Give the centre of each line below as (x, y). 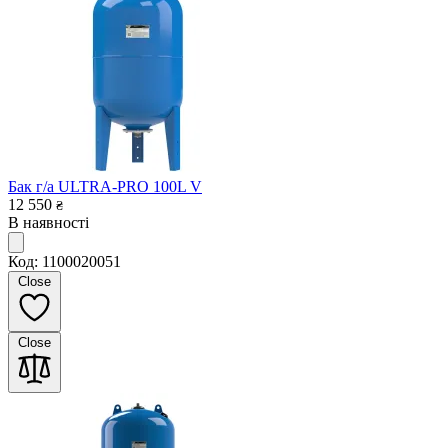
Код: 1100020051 (64, 261)
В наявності (48, 222)
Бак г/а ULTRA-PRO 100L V (105, 186)
